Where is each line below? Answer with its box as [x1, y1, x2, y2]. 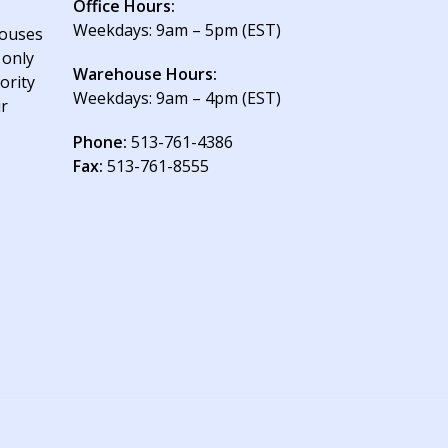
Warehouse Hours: [72, 63, 217, 86]
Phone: [72, 131, 131, 154]
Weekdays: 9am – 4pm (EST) [72, 87, 281, 110]
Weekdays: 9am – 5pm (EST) [72, 19, 281, 42]
